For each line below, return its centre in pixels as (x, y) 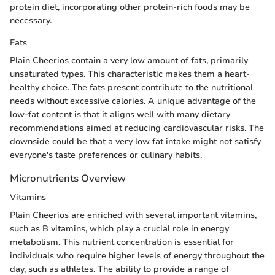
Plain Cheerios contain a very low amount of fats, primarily (129, 61)
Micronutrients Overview (68, 179)
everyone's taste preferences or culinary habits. (106, 155)
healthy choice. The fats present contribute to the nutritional (131, 88)
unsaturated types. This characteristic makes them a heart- (130, 74)
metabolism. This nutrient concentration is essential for (122, 242)
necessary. (31, 21)
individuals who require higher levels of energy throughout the (137, 256)
